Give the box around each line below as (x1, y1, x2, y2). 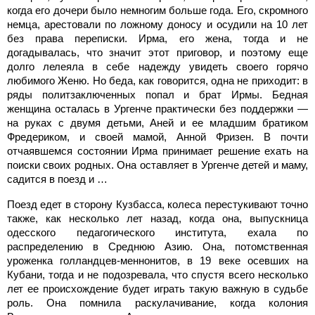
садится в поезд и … (7, 172, 108, 185)
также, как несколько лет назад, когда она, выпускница (7, 212, 308, 224)
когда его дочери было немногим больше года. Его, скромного (7, 4, 308, 16)
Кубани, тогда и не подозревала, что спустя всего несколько (7, 268, 308, 281)
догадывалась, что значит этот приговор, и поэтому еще (7, 46, 308, 58)
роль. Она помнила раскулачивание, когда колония (7, 296, 308, 309)
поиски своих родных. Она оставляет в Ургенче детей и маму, (7, 158, 308, 171)
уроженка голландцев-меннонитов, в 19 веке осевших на (7, 254, 308, 266)
